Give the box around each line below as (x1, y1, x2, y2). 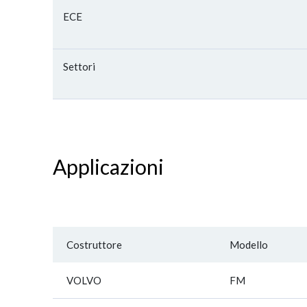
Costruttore (66, 238, 122, 251)
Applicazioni (53, 154, 164, 179)
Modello (230, 238, 268, 251)
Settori (63, 60, 95, 73)
